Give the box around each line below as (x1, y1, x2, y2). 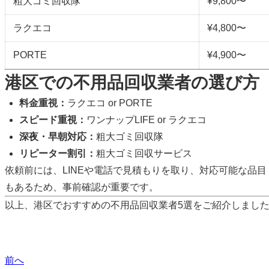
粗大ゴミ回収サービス (96, 148, 192, 159)
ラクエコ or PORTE (67, 97, 153, 108)
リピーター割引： (19, 148, 96, 159)
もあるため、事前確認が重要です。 (5, 181, 159, 192)
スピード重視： (19, 114, 86, 125)
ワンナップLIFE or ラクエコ (86, 114, 207, 125)
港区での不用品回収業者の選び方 (5, 73, 259, 92)
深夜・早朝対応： (19, 131, 96, 142)
